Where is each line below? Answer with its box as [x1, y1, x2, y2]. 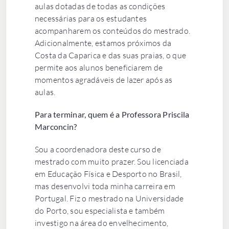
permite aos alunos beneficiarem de [34, 62, 163, 73]
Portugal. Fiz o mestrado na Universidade [34, 193, 184, 203]
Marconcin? [34, 121, 77, 131]
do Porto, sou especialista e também [34, 205, 165, 216]
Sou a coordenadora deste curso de [34, 144, 161, 154]
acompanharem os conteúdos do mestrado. [34, 25, 191, 36]
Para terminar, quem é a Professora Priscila [34, 109, 190, 119]
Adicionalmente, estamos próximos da [34, 37, 172, 48]
